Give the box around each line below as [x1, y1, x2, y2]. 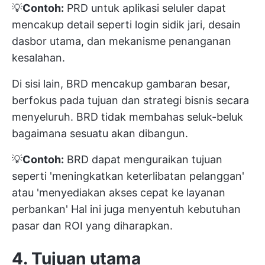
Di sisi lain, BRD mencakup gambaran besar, [12, 77, 230, 90]
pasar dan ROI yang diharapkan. [12, 219, 173, 232]
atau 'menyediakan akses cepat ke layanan [12, 186, 225, 199]
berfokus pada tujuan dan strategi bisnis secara [12, 93, 249, 106]
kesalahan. [12, 51, 65, 64]
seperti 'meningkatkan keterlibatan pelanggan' [12, 169, 244, 182]
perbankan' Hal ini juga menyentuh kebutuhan [12, 202, 241, 215]
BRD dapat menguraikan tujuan [64, 153, 222, 166]
